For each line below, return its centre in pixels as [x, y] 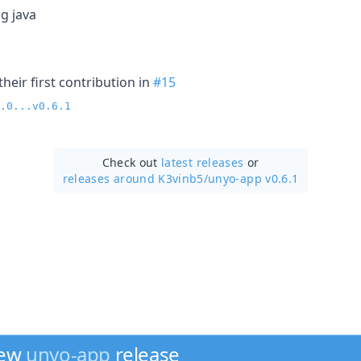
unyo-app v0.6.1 [253, 178]
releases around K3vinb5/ [135, 178]
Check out [132, 162]
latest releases [203, 162]
